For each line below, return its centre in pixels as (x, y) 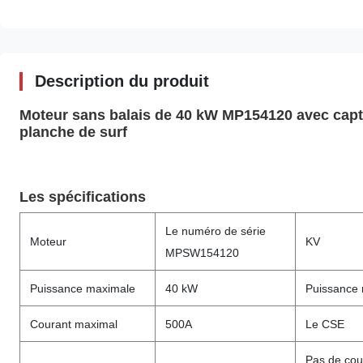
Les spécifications (83, 197)
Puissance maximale (83, 288)
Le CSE (325, 324)
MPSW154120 (202, 253)
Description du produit (122, 81)
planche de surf (73, 132)
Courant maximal (74, 324)
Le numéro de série (216, 231)
